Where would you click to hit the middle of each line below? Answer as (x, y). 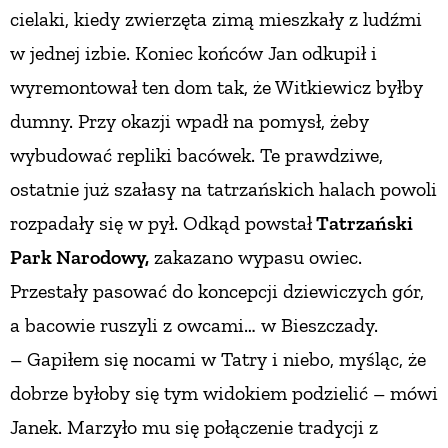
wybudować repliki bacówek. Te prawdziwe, (196, 154)
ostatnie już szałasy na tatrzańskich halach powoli (223, 188)
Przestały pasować (91, 290)
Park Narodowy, (79, 256)
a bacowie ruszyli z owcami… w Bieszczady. (194, 324)
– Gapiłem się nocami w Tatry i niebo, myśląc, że (218, 358)
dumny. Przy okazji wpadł (121, 120)
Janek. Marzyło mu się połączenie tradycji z (194, 426)
